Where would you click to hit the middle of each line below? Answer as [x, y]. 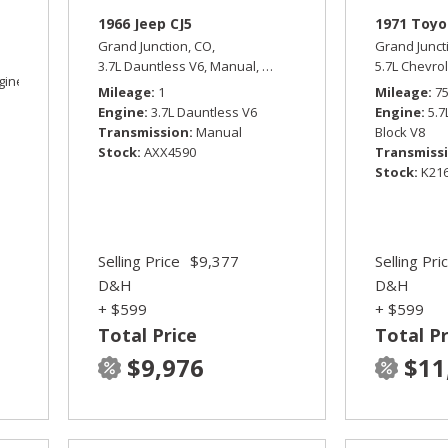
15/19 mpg [210, 81]
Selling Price [139, 261]
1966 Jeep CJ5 [145, 24]
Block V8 [400, 132]
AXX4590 [170, 152]
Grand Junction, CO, [157, 46]
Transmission [144, 132]
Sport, [48, 81]
